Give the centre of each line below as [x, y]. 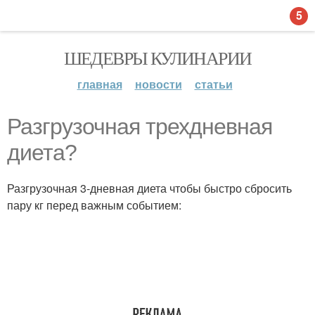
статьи [213, 84]
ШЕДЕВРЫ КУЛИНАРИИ [157, 58]
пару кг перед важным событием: [94, 205]
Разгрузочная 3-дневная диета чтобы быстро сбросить [149, 188]
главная [99, 84]
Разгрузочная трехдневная [140, 127]
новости [158, 84]
